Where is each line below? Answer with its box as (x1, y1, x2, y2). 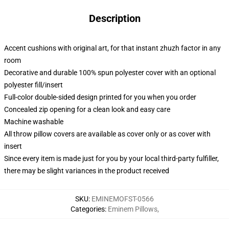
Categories (70, 205, 105, 213)
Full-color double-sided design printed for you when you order (4, 93, 196, 101)
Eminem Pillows (107, 205, 157, 213)
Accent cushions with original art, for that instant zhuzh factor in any (4, 44, 221, 52)
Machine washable (4, 118, 63, 126)
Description (88, 12, 141, 25)
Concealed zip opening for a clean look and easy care (4, 105, 170, 113)
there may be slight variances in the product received (4, 167, 169, 175)
